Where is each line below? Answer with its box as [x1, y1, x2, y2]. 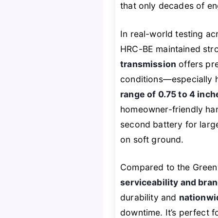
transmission [120, 58, 177, 69]
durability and [120, 192, 179, 203]
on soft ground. [120, 134, 184, 145]
